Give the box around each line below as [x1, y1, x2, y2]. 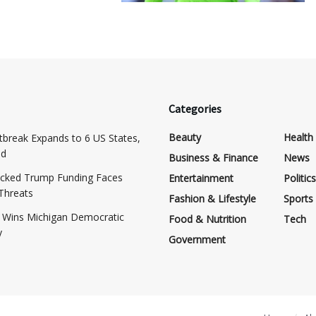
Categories [169, 101, 221, 116]
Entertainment [169, 171, 233, 185]
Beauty [169, 130, 201, 144]
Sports [283, 191, 313, 205]
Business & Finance [169, 150, 258, 164]
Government [169, 232, 226, 246]
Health [283, 130, 313, 144]
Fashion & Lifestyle [169, 191, 256, 205]
